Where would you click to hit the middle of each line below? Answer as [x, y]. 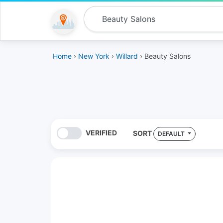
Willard [127, 56]
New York [94, 56]
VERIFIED [101, 133]
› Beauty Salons [164, 56]
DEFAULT [172, 134]
